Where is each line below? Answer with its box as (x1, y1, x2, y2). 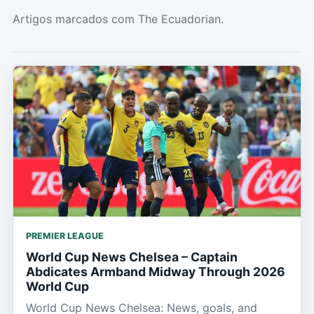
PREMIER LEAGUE (26, 231, 104, 242)
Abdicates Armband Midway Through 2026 (26, 264, 285, 280)
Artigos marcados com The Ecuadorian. (13, 12, 224, 26)
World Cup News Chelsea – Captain (26, 250, 238, 265)
